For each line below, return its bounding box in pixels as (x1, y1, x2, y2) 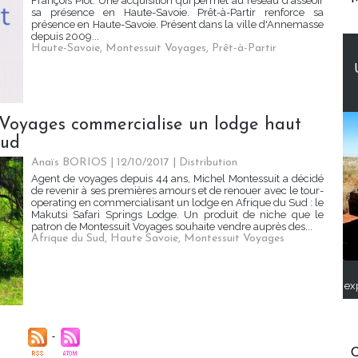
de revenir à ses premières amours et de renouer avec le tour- (31, 185, 324, 197)
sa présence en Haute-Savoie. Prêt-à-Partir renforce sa (31, 6, 324, 19)
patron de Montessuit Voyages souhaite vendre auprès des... (31, 221, 312, 233)
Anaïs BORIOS (31, 157, 107, 169)
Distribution (179, 157, 237, 169)
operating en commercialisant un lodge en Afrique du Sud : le (31, 197, 324, 209)
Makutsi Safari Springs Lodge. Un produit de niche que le (31, 209, 324, 221)
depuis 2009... (31, 30, 99, 43)
